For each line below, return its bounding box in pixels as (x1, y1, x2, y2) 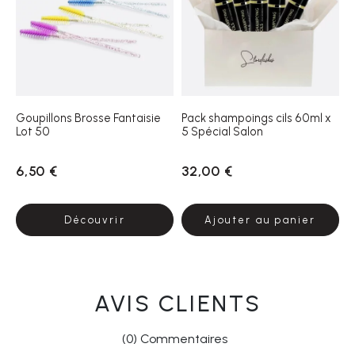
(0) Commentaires (121, 330, 227, 346)
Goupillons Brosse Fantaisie (16, 110, 161, 125)
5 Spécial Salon (181, 124, 263, 139)
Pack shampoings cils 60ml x (181, 110, 331, 125)
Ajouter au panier (204, 213, 316, 226)
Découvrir (63, 213, 126, 226)
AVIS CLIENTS (94, 289, 261, 317)
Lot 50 (16, 124, 50, 139)
